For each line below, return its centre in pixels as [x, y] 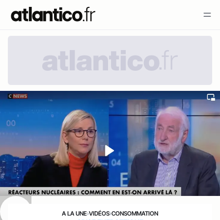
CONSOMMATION [135, 213]
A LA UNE [74, 213]
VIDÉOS [99, 213]
